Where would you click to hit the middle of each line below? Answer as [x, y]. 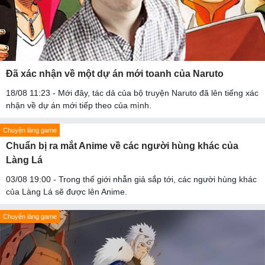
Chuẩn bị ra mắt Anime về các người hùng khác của [122, 146]
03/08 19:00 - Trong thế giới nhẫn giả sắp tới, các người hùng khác [131, 180]
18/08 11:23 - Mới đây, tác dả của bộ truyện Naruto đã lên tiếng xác [132, 93]
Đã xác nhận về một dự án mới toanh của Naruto [115, 74]
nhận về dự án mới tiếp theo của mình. [79, 106]
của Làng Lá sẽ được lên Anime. [67, 192]
